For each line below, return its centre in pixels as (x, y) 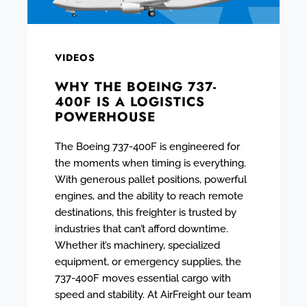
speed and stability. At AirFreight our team (153, 294)
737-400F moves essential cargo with (143, 278)
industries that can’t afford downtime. (142, 229)
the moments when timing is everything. (150, 163)
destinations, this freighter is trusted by (146, 212)
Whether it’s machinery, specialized (137, 245)
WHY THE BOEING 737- (136, 86)
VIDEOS (75, 57)
